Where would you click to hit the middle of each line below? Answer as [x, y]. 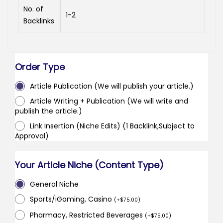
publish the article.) [49, 111]
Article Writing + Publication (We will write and [109, 101]
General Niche [54, 184]
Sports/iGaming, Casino [72, 199]
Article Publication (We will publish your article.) [112, 86]
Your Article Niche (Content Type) [89, 165]
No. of [33, 9]
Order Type [40, 67]
